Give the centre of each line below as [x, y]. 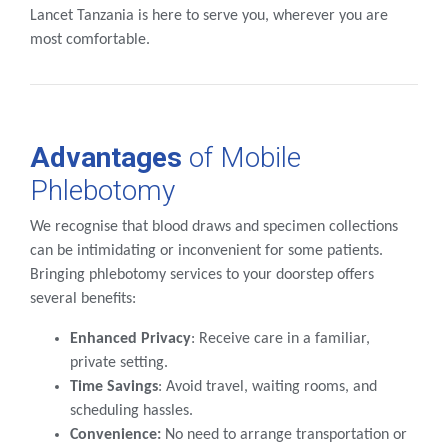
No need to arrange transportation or [284, 435]
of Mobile [241, 158]
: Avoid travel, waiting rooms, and [267, 387]
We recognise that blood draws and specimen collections [214, 227]
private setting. [119, 363]
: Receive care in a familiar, [280, 339]
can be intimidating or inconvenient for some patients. [206, 251]
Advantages [106, 158]
